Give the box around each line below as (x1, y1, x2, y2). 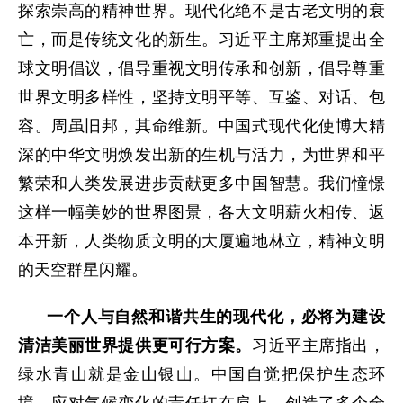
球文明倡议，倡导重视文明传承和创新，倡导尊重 (18, 59, 385, 77)
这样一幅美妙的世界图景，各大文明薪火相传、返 (18, 203, 385, 221)
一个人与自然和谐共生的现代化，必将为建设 (47, 308, 385, 326)
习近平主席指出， (252, 336, 385, 354)
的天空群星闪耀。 (18, 261, 148, 279)
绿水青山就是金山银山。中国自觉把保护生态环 (18, 365, 385, 383)
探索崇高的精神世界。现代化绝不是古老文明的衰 (18, 2, 385, 20)
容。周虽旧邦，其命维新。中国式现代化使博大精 (18, 117, 385, 135)
